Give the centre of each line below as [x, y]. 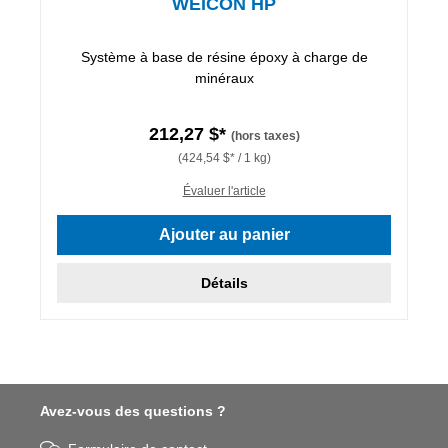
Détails [224, 282]
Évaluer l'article [224, 190]
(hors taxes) [265, 135]
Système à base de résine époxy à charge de [224, 56]
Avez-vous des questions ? [133, 411]
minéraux [224, 77]
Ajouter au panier [224, 234]
